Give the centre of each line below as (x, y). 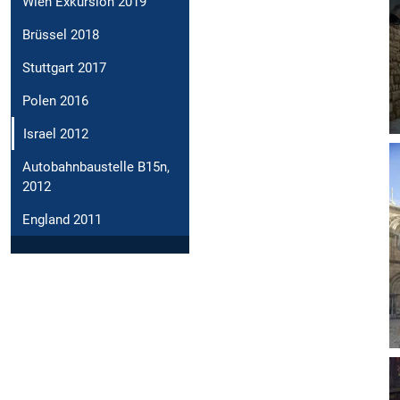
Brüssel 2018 (61, 34)
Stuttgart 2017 (64, 67)
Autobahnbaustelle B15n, (96, 167)
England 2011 (62, 219)
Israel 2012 (56, 133)
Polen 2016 (55, 100)
